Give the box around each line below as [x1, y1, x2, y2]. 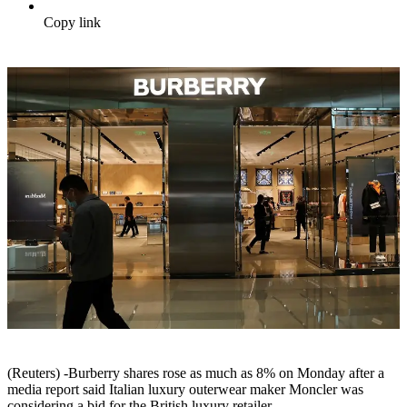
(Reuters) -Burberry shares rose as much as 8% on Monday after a [7, 365, 384, 382]
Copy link [44, 15, 101, 31]
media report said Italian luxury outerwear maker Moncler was [7, 382, 363, 398]
